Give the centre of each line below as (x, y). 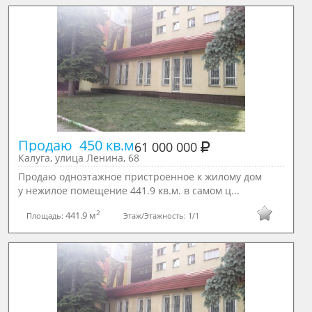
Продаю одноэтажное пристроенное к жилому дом (140, 177)
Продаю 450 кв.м (76, 146)
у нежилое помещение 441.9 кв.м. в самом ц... (128, 191)
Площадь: (46, 215)
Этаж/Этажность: (156, 215)
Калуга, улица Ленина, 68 (78, 158)
